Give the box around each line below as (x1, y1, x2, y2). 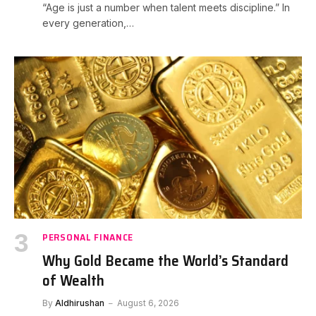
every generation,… (42, 17, 134, 30)
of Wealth (42, 268, 104, 292)
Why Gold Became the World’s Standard (42, 248, 288, 272)
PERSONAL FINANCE (42, 229, 134, 245)
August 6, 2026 (117, 297, 179, 308)
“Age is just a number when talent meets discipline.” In (42, 1, 290, 14)
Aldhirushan (55, 297, 104, 308)
